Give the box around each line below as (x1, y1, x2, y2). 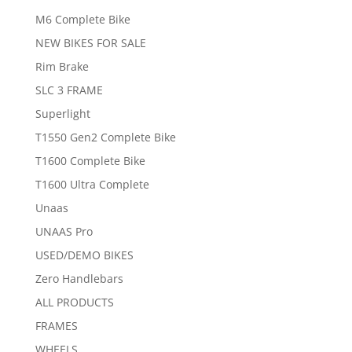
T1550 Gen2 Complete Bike (35, 130, 176, 145)
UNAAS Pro (35, 224, 93, 240)
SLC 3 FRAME (35, 82, 103, 98)
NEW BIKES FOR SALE (35, 35, 146, 51)
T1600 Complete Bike (35, 153, 145, 169)
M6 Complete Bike (35, 12, 130, 27)
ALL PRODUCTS (35, 295, 114, 310)
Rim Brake (35, 59, 89, 75)
